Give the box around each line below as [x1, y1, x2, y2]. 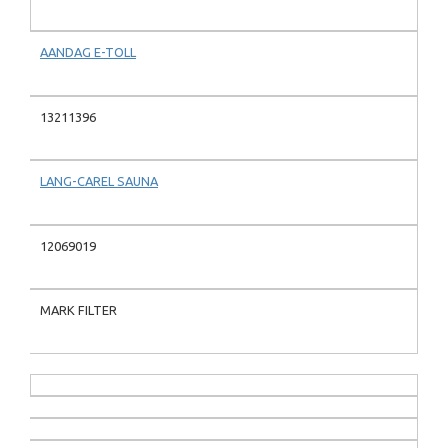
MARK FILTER [40, 303, 117, 318]
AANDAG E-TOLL [40, 45, 136, 60]
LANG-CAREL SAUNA [40, 174, 158, 189]
